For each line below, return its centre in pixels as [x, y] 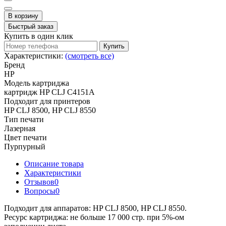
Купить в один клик [39, 36]
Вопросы [40, 191]
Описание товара [54, 163]
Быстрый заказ [31, 26]
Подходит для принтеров [47, 101]
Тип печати [24, 119]
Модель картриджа [37, 83]
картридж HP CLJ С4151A [49, 92]
